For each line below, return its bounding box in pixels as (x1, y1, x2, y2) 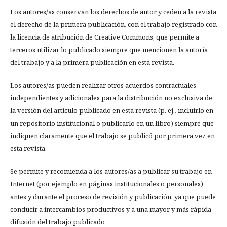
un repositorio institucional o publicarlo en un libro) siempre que (10, 119, 214, 128)
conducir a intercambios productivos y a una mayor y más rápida (10, 205, 211, 214)
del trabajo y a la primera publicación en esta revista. (10, 58, 174, 67)
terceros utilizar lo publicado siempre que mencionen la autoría (10, 45, 208, 55)
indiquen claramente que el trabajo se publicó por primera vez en (10, 131, 215, 141)
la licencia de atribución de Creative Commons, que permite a (10, 32, 199, 42)
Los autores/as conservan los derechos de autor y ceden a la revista (10, 7, 216, 17)
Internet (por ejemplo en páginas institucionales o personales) (10, 179, 203, 189)
